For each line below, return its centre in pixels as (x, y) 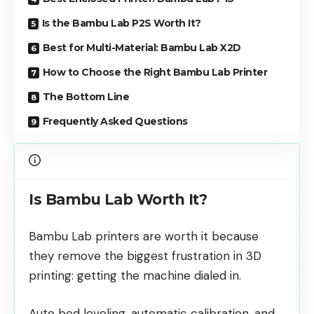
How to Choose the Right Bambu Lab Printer (155, 72)
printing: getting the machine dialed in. (135, 276)
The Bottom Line (86, 96)
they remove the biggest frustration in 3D (145, 256)
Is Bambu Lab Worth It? (118, 199)
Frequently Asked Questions (115, 121)
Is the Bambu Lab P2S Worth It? (121, 23)
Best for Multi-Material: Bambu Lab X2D (142, 47)
